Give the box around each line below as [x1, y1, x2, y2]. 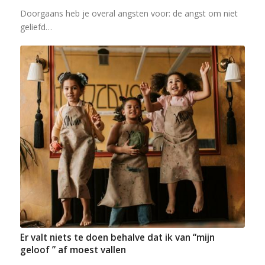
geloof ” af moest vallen [20, 243, 126, 256]
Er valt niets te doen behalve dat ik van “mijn [20, 231, 215, 244]
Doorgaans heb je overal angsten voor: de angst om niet [20, 7, 238, 19]
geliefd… [20, 21, 52, 33]
